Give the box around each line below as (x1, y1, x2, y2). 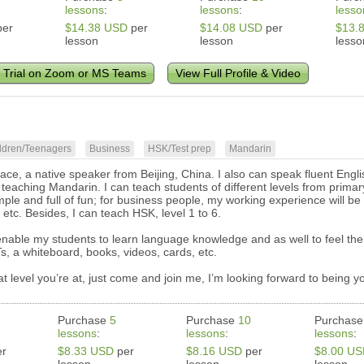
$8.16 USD (186, 344, 243, 358)
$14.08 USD (200, 21, 263, 35)
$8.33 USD (58, 344, 115, 358)
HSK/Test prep (148, 143, 212, 155)
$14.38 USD (65, 21, 128, 35)
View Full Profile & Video (175, 67, 301, 80)
